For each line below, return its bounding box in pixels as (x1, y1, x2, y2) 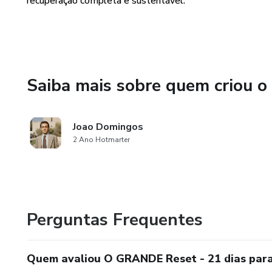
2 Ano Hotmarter (73, 135, 130, 144)
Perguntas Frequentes (27, 208, 203, 231)
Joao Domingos (73, 120, 143, 134)
